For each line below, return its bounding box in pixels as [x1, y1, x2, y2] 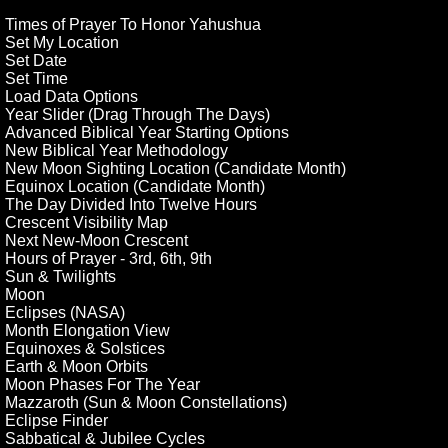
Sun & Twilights [5, 268, 117, 286]
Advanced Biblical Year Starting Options [5, 124, 290, 142]
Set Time [5, 70, 69, 88]
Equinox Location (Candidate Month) [5, 178, 266, 196]
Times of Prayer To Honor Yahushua [5, 16, 262, 34]
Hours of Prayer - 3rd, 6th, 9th [5, 250, 213, 268]
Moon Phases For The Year [5, 376, 201, 394]
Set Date [5, 52, 68, 70]
